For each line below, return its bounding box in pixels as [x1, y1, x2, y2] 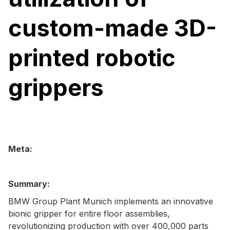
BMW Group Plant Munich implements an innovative [8, 196, 213, 206]
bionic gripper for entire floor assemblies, [8, 208, 170, 219]
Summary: [8, 178, 50, 189]
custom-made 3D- [8, 13, 217, 42]
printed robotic [8, 43, 176, 72]
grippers [8, 73, 104, 102]
